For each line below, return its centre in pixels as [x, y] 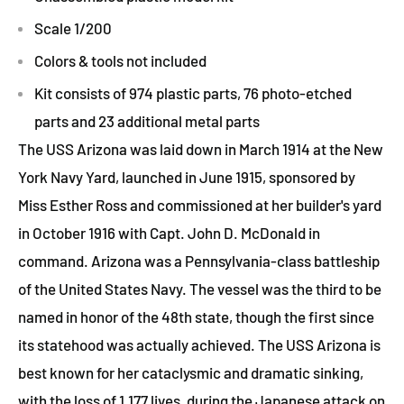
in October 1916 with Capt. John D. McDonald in [169, 232]
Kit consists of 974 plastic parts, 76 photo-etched [193, 92]
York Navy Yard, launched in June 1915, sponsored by [187, 176]
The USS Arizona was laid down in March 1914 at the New [201, 148]
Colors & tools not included [122, 60]
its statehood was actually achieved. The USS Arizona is [199, 344]
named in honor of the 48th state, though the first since [196, 316]
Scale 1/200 [74, 28]
